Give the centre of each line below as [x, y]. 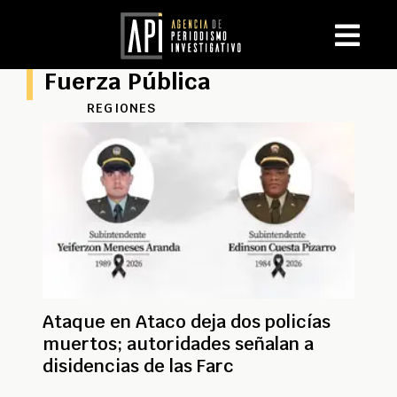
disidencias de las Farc [138, 366]
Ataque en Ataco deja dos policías [187, 321]
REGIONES [122, 108]
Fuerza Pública [128, 82]
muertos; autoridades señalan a [178, 343]
